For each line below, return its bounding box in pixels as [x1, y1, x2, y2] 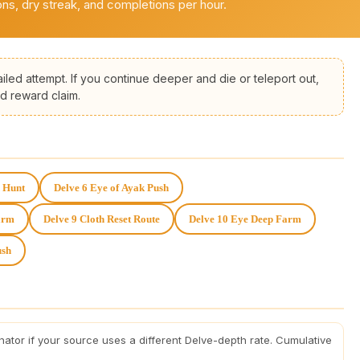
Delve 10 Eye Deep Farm [189, 212, 301, 225]
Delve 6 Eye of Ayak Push [54, 181, 169, 194]
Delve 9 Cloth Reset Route [43, 212, 160, 225]
